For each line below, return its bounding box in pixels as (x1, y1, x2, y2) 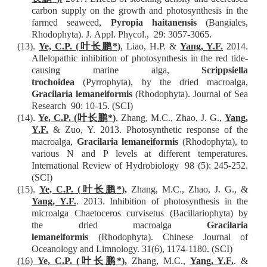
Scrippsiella (201, 65, 249, 76)
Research (32, 101, 69, 111)
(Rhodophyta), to (178, 136, 249, 147)
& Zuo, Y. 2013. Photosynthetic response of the (48, 125, 249, 135)
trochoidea (32, 77, 75, 88)
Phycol (116, 29, 145, 40)
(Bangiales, (196, 17, 249, 28)
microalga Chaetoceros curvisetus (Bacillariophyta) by (32, 208, 249, 219)
